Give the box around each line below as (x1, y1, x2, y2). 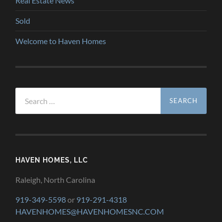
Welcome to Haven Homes (15, 36, 107, 46)
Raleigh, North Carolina (15, 175, 96, 185)
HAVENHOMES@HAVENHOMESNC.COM (15, 207, 165, 217)
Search (15, 88, 38, 98)
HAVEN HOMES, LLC (15, 156, 89, 165)
